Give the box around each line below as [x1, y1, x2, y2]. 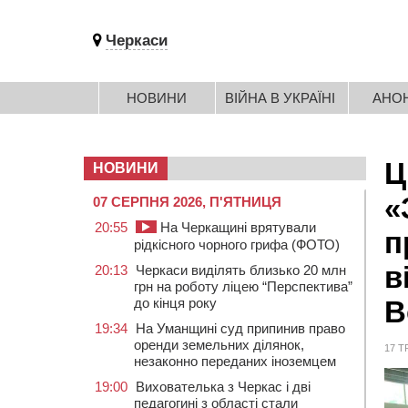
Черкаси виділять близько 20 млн [136, 262, 346, 278]
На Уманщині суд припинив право [136, 321, 345, 336]
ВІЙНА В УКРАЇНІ [225, 90, 335, 106]
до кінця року [134, 295, 217, 311]
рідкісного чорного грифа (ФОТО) [134, 237, 340, 252]
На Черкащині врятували [157, 219, 316, 235]
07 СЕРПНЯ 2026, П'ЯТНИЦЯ [93, 194, 281, 209]
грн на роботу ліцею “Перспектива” [134, 279, 352, 294]
